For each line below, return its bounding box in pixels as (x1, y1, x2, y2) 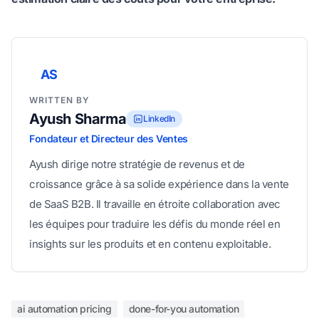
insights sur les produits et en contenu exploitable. (29, 237, 271, 251)
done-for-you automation (128, 303, 239, 315)
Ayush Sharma (29, 110, 127, 128)
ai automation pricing (17, 303, 112, 315)
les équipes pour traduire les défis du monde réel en (29, 217, 281, 231)
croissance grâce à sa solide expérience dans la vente (29, 177, 289, 192)
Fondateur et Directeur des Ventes (29, 132, 188, 145)
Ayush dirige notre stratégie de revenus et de (29, 157, 246, 172)
